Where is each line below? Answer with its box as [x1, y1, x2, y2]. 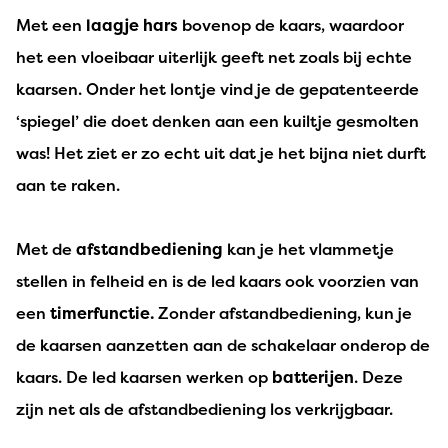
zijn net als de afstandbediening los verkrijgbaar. [16, 397, 393, 420]
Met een [16, 13, 86, 36]
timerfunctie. [50, 301, 154, 324]
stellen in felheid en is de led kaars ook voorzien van [16, 269, 419, 292]
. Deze [354, 365, 403, 388]
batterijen [272, 365, 354, 388]
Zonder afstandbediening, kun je [154, 301, 412, 324]
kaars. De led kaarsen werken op [16, 365, 272, 388]
